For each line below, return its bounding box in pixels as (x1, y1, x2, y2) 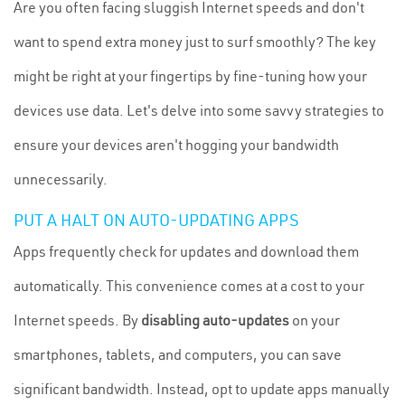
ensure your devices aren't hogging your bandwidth (14, 136, 339, 154)
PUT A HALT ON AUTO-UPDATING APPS (14, 210, 298, 231)
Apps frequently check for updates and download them (14, 242, 359, 260)
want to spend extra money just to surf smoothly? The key (14, 33, 376, 51)
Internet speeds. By (14, 311, 141, 329)
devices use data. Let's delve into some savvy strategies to (14, 101, 384, 119)
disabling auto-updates (141, 311, 289, 329)
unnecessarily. (14, 170, 108, 188)
